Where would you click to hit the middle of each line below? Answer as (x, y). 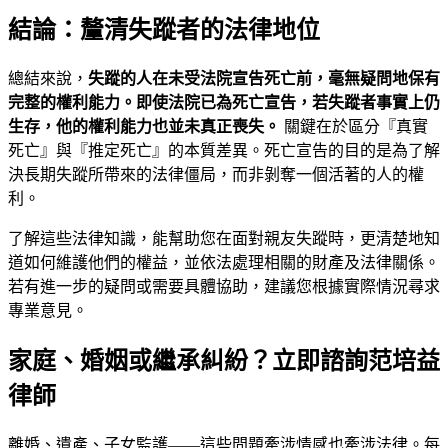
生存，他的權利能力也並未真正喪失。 (144, 127)
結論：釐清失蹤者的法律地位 (164, 30)
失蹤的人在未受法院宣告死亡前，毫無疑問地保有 (264, 79)
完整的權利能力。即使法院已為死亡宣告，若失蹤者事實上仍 (224, 103)
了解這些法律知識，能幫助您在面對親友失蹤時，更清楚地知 (224, 239)
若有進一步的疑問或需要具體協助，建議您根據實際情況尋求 (224, 287)
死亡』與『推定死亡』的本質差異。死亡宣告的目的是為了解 (224, 151)
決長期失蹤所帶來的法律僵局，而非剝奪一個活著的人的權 (216, 175)
